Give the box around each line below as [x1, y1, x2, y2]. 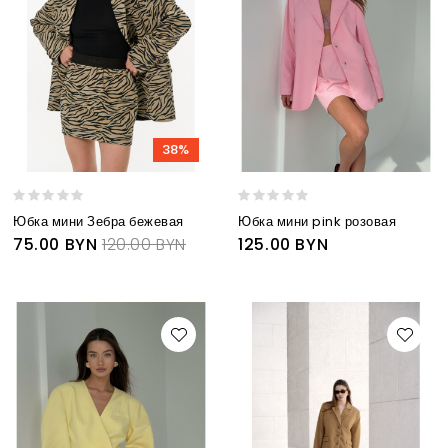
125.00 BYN [238, 232, 329, 256]
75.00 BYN [13, 232, 98, 256]
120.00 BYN [102, 232, 187, 256]
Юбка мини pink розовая [238, 211, 397, 231]
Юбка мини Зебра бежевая [13, 211, 184, 231]
